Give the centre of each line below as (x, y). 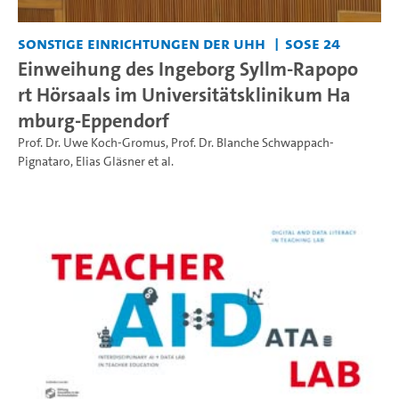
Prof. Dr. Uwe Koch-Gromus (92, 143)
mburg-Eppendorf (94, 121)
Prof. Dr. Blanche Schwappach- (252, 143)
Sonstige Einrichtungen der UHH (142, 44)
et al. (159, 162)
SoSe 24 (312, 44)
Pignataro (44, 162)
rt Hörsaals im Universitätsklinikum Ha (184, 95)
